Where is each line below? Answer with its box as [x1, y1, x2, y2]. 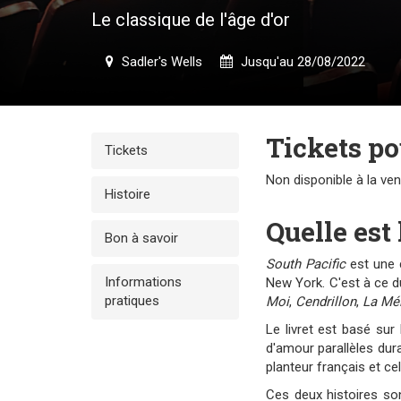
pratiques [105, 293, 159, 309]
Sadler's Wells [118, 54, 202, 70]
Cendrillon [295, 294, 356, 310]
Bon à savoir [105, 230, 178, 246]
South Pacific [266, 256, 346, 272]
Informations [105, 274, 182, 290]
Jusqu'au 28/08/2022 [237, 54, 365, 70]
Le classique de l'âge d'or [91, 9, 290, 30]
